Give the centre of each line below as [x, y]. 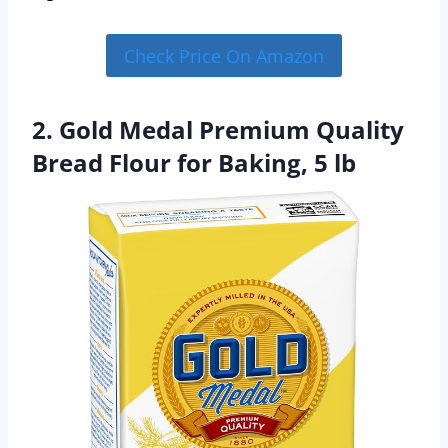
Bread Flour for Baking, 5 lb [194, 162]
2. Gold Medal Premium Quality [218, 129]
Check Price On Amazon [224, 55]
